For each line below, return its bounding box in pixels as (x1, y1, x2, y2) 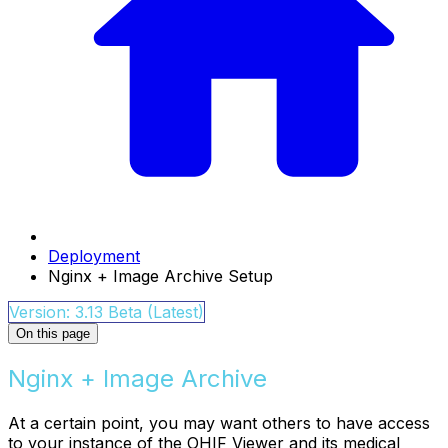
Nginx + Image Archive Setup (48, 266, 273, 287)
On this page (16, 326, 90, 342)
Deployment (48, 246, 140, 267)
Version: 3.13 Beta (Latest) (9, 302, 204, 323)
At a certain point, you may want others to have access (8, 413, 430, 434)
